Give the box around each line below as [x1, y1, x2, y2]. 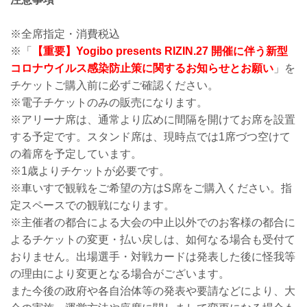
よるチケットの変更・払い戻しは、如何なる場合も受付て [10, 234, 295, 246]
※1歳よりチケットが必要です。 [10, 165, 170, 177]
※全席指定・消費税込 [10, 28, 120, 40]
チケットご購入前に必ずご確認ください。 [10, 79, 219, 92]
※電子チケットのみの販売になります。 [10, 97, 208, 109]
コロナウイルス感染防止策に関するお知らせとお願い [10, 62, 273, 75]
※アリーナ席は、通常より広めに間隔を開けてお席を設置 [10, 114, 295, 126]
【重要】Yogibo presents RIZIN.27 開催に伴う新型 [32, 45, 288, 58]
